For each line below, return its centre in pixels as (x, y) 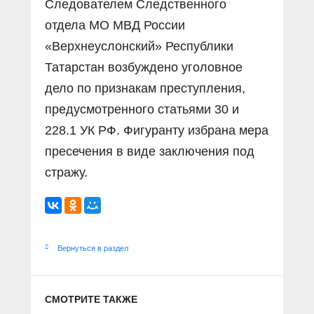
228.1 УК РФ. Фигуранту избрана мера (157, 130)
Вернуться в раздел (93, 248)
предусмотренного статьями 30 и (142, 109)
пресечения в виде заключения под (150, 151)
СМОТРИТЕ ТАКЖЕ (91, 299)
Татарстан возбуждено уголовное (144, 67)
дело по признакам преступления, (145, 88)
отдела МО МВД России (115, 25)
